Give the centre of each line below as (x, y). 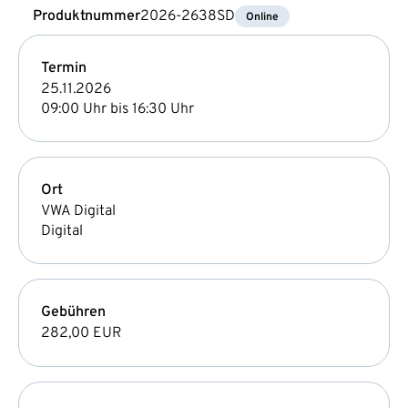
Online (262, 17)
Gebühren (73, 312)
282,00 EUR (81, 333)
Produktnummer (87, 16)
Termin (64, 68)
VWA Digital (78, 211)
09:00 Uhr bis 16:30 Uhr (117, 109)
